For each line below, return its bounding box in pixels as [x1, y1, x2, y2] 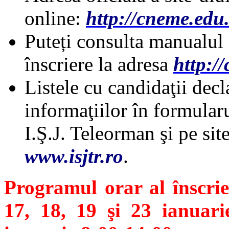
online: [25, 7, 86, 30]
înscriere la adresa [25, 53, 173, 76]
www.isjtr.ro [25, 145, 123, 168]
